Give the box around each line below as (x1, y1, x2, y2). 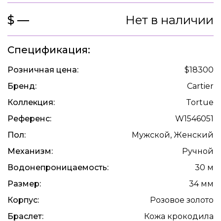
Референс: (7, 114, 51, 124)
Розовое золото (150, 195, 214, 205)
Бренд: (7, 81, 37, 91)
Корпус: (7, 195, 39, 205)
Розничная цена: (7, 65, 78, 75)
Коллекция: (7, 98, 55, 108)
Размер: (7, 179, 41, 189)
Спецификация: (7, 44, 90, 56)
